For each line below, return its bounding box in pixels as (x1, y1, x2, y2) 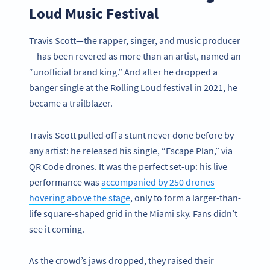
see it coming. (29, 222, 84, 235)
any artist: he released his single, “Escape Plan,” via (29, 144, 233, 157)
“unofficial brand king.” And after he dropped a (29, 65, 218, 78)
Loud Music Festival (29, 3, 159, 23)
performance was (29, 175, 101, 188)
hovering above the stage (29, 191, 130, 204)
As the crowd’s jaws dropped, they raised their (29, 254, 214, 267)
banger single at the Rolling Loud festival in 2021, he (29, 81, 237, 93)
